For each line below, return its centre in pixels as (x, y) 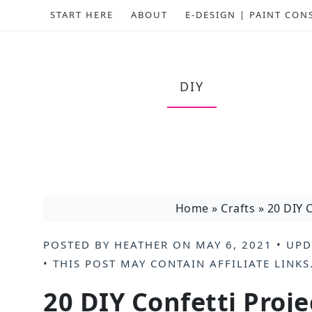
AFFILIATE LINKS (260, 263)
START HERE (82, 15)
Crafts (238, 208)
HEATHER (141, 244)
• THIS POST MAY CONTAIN (126, 263)
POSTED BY (79, 244)
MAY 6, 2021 (234, 244)
